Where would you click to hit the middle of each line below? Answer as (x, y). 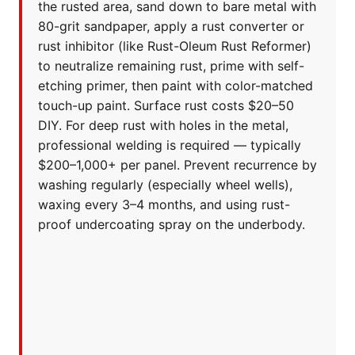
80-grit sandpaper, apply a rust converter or (171, 27)
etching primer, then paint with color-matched (176, 86)
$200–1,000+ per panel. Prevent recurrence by (177, 165)
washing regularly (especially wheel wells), (165, 185)
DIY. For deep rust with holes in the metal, (163, 126)
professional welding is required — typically (170, 145)
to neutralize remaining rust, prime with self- (171, 66)
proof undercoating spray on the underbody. (172, 225)
